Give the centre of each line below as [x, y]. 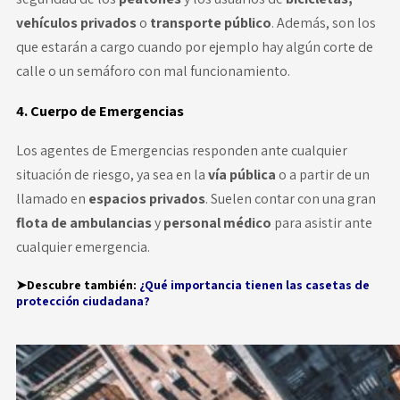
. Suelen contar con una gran [290, 198]
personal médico [218, 222]
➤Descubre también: [77, 284]
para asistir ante [323, 222]
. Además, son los [323, 22]
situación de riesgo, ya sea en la [112, 174]
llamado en [52, 198]
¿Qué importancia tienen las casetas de [254, 284]
